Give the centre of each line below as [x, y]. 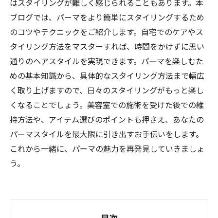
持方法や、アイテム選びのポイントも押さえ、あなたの [107, 119]
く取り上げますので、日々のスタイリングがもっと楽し [107, 90]
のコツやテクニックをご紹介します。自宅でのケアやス [107, 32]
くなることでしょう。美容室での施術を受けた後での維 [107, 105]
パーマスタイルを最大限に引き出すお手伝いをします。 [107, 134]
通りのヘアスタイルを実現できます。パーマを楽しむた [107, 61]
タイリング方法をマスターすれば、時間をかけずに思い [107, 46]
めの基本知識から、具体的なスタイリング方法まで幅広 [107, 75]
